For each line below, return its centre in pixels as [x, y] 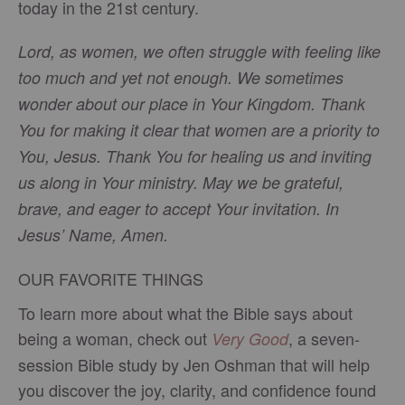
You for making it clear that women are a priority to [199, 130]
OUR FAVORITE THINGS [111, 279]
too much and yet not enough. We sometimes [181, 78]
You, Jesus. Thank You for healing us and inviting [195, 156]
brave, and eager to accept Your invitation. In [179, 209]
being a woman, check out [115, 339]
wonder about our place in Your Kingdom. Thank [192, 104]
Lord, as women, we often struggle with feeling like [199, 52]
